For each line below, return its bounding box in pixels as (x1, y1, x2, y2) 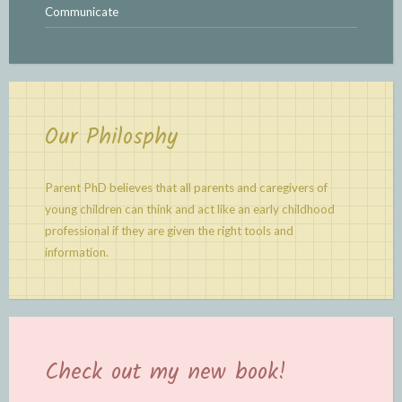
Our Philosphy (45, 118, 178, 155)
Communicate (45, 4, 118, 19)
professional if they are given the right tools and (45, 223, 293, 238)
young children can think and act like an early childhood (45, 201, 335, 216)
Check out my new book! (45, 354, 286, 390)
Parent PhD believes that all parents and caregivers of (45, 179, 328, 195)
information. (45, 244, 109, 259)
